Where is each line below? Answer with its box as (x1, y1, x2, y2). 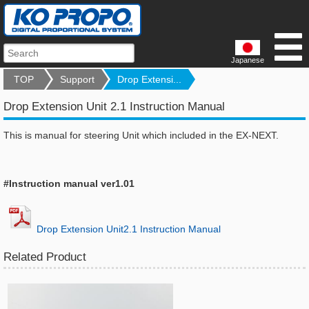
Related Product (3, 250, 86, 263)
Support (60, 74, 94, 85)
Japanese (231, 56, 264, 64)
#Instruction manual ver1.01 (3, 178, 134, 189)
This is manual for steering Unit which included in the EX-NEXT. (3, 130, 279, 141)
